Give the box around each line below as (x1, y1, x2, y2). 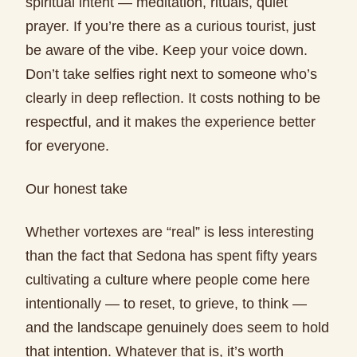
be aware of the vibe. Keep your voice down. (25, 42, 308, 58)
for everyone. (25, 138, 109, 154)
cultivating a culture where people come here (25, 272, 310, 288)
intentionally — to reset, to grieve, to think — (25, 296, 307, 312)
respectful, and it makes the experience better (25, 114, 316, 130)
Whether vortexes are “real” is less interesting (25, 224, 314, 240)
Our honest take (25, 181, 127, 197)
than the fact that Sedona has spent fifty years (25, 248, 317, 264)
